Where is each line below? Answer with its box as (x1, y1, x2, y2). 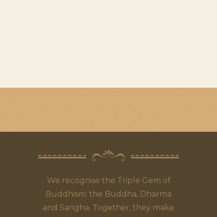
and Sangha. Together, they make (43, 203, 174, 212)
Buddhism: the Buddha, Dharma (46, 189, 171, 199)
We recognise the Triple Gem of (46, 176, 170, 185)
